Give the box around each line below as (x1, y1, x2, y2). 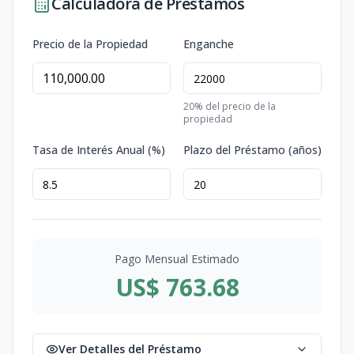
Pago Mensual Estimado (115, 251, 239, 266)
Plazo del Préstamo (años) (183, 142, 322, 157)
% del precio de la (194, 100, 276, 113)
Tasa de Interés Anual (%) (32, 142, 165, 157)
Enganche (183, 36, 234, 51)
